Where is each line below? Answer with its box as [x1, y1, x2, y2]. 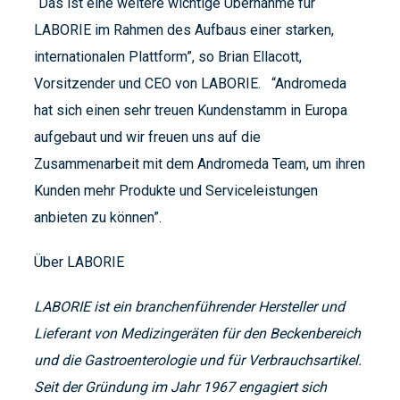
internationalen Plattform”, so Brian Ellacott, [34, 48, 302, 66]
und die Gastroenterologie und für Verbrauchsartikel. [34, 352, 362, 370]
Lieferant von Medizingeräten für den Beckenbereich [34, 325, 361, 343]
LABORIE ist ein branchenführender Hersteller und [34, 298, 345, 316]
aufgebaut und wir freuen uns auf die [34, 129, 261, 146]
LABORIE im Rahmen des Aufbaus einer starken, [34, 21, 334, 39]
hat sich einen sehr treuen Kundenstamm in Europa [34, 102, 347, 120]
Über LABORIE [34, 254, 124, 271]
